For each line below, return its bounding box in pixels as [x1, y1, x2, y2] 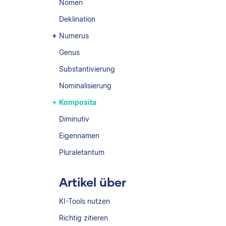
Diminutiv [59, 115, 89, 123]
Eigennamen [59, 131, 99, 140]
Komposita [59, 98, 96, 106]
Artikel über [59, 175, 126, 189]
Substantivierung [59, 65, 115, 73]
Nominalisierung [59, 81, 111, 90]
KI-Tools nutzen [59, 197, 110, 205]
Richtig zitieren [59, 213, 108, 222]
